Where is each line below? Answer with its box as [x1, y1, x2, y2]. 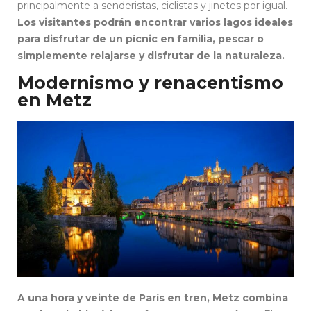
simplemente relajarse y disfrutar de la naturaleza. [17, 49, 285, 62]
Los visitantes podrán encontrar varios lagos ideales [17, 15, 293, 28]
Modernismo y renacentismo [17, 72, 283, 93]
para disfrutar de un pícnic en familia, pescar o [17, 32, 264, 45]
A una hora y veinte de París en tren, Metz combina [17, 291, 288, 304]
